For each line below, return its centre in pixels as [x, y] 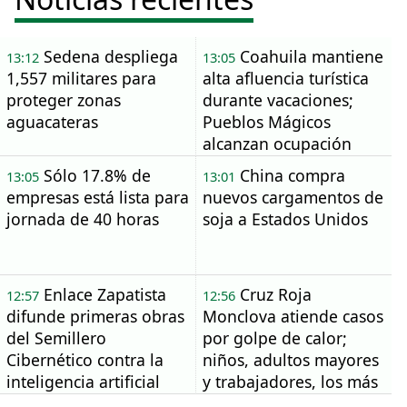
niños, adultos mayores [290, 360]
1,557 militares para [81, 79]
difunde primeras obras [95, 317]
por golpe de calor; [274, 338]
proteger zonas [63, 100]
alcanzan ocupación [277, 144]
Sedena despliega [108, 57]
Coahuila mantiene [309, 57]
